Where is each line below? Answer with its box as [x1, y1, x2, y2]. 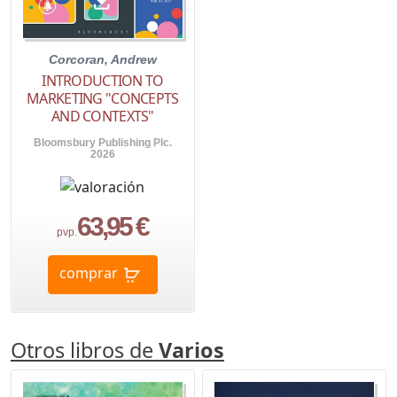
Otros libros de [11, 335, 159, 364]
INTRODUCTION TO [42, 71, 164, 91]
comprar [58, 263, 118, 284]
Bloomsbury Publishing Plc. [33, 136, 172, 150]
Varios [159, 335, 224, 364]
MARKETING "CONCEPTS [27, 89, 179, 109]
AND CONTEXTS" [51, 106, 154, 127]
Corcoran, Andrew [48, 52, 157, 67]
